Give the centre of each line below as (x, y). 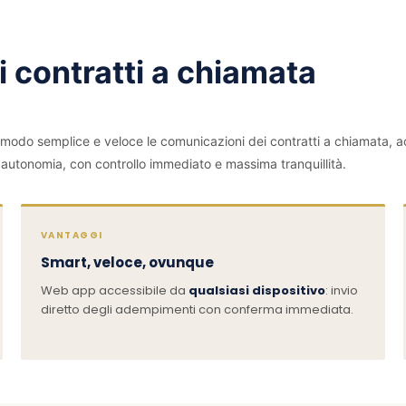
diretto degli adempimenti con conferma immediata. (197, 309)
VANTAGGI (72, 235)
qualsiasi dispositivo (256, 290)
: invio (341, 290)
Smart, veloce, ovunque (127, 262)
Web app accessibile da (114, 290)
